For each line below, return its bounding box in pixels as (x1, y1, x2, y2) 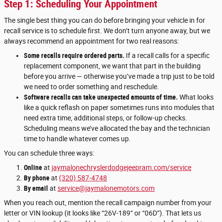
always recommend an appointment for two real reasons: (4, 37, 179, 46)
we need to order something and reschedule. (24, 83, 159, 91)
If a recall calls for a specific (124, 52, 210, 60)
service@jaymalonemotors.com (57, 184, 155, 193)
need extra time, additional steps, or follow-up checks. (24, 114, 187, 122)
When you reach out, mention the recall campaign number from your (4, 199, 212, 207)
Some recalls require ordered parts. (24, 52, 124, 60)
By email (24, 184, 48, 193)
